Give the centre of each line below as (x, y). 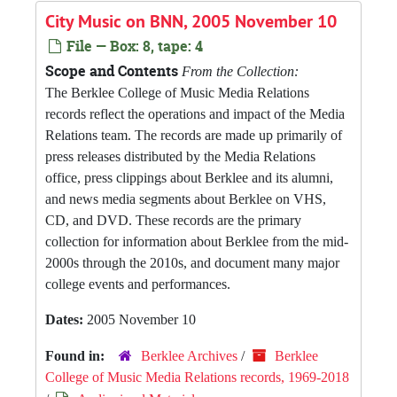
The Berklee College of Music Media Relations (177, 93)
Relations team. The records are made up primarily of (194, 135)
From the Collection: (240, 71)
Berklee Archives (189, 356)
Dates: (66, 319)
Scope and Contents (112, 71)
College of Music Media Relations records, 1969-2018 (197, 377)
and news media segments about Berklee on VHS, (186, 199)
